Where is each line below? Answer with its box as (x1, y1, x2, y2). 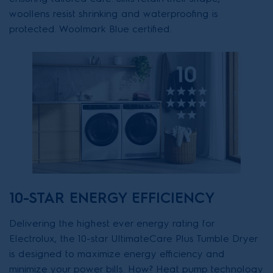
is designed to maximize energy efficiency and (9, 248, 225, 260)
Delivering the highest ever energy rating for (9, 218, 214, 229)
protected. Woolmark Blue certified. (9, 23, 172, 35)
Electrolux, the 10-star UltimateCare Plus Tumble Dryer (9, 233, 258, 244)
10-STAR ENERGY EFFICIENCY (9, 189, 215, 207)
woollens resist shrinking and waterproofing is (9, 8, 218, 19)
